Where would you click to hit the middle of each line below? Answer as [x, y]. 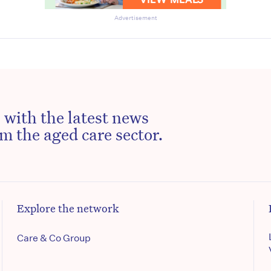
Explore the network [68, 208]
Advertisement [135, 18]
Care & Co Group [54, 238]
